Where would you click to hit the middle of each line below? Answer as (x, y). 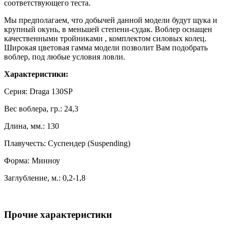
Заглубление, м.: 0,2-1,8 (45, 178)
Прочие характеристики (58, 215)
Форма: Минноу (32, 160)
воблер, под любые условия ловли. (65, 56)
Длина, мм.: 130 (32, 126)
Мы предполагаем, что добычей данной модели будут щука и (111, 20)
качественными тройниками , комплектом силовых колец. (105, 38)
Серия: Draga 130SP (38, 91)
